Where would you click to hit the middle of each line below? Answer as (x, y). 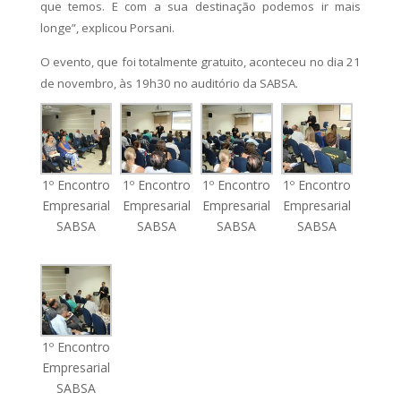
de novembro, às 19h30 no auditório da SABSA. (169, 83)
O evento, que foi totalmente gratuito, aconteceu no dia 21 (200, 61)
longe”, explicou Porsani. (107, 27)
